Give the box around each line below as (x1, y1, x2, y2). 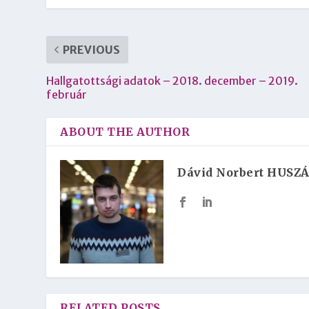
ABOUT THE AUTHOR (60, 124, 190, 139)
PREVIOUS (63, 42, 121, 57)
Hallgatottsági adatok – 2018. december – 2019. (46, 73, 299, 88)
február (46, 87, 88, 101)
